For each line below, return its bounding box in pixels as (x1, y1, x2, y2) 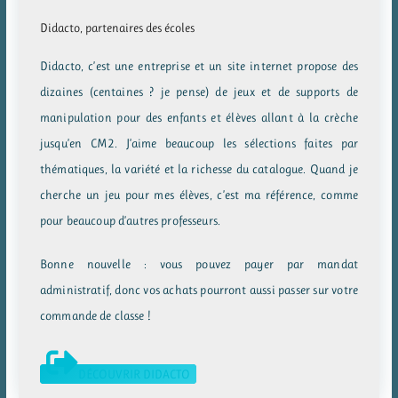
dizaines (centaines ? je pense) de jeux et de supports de (40, 84, 358, 99)
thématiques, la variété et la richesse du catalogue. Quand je (40, 161, 358, 176)
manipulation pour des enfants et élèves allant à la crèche (40, 109, 358, 124)
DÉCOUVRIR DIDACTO (78, 366, 191, 381)
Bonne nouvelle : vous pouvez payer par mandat (40, 256, 358, 271)
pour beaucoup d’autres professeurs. (40, 212, 221, 227)
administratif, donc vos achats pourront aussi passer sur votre (40, 282, 358, 297)
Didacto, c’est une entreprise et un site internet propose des (40, 58, 358, 73)
